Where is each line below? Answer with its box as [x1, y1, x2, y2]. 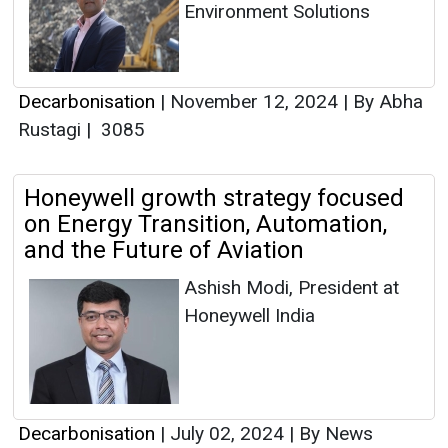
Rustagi [18, 118, 86, 142]
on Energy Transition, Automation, [24, 210, 387, 239]
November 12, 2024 [165, 90, 343, 114]
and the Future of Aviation [24, 236, 304, 265]
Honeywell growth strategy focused [24, 184, 404, 213]
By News [294, 422, 373, 446]
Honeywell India [184, 304, 315, 328]
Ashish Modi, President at [184, 276, 399, 300]
